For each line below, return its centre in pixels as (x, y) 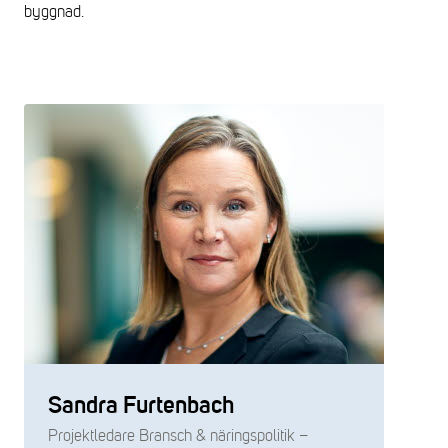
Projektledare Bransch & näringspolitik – (178, 436)
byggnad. (55, 12)
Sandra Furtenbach (141, 406)
